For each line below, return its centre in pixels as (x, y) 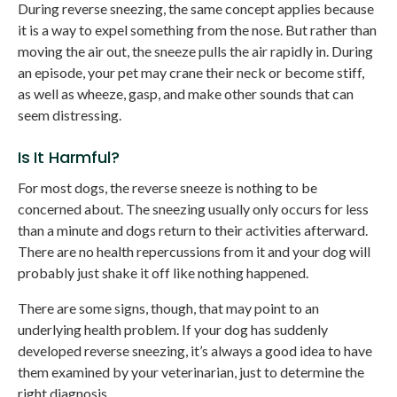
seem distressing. (70, 114)
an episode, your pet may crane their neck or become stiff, (191, 72)
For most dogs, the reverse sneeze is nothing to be (167, 187)
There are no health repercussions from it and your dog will (194, 251)
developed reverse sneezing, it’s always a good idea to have (195, 350)
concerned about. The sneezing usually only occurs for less (193, 208)
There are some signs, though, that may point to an (168, 307)
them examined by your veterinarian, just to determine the (191, 371)
